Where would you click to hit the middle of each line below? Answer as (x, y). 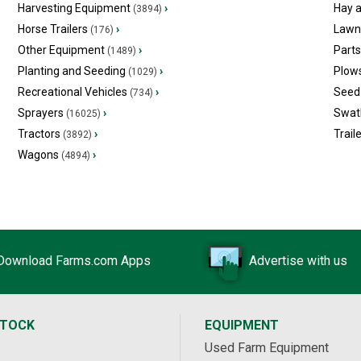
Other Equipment (61, 50)
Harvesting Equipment (74, 8)
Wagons (38, 155)
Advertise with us (298, 261)
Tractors (39, 134)
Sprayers (40, 113)
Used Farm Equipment (267, 348)
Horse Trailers (52, 29)
